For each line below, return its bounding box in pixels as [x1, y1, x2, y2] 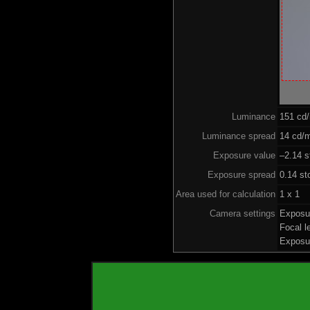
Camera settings [210, 208, 275, 219]
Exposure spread [208, 169, 275, 180]
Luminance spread [202, 130, 275, 141]
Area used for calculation [176, 188, 275, 199]
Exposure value [213, 149, 275, 161]
